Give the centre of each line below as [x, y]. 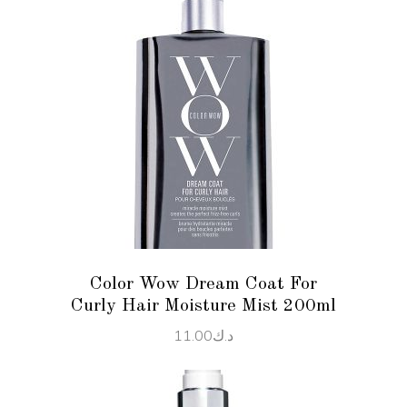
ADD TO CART [203, 174]
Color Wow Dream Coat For [203, 284]
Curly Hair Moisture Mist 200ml [203, 306]
